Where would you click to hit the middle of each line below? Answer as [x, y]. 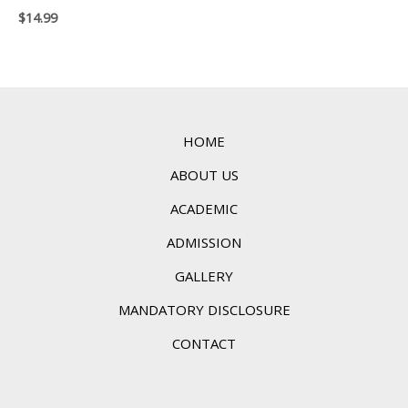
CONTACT [204, 344]
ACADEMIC [204, 209]
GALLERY [204, 276]
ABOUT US [204, 175]
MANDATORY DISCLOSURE [204, 310]
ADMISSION [204, 243]
